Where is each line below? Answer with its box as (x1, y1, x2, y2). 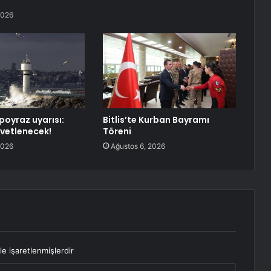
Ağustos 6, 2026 (110, 142, 165, 151)
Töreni (102, 125, 131, 138)
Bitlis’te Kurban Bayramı (102, 114, 209, 126)
